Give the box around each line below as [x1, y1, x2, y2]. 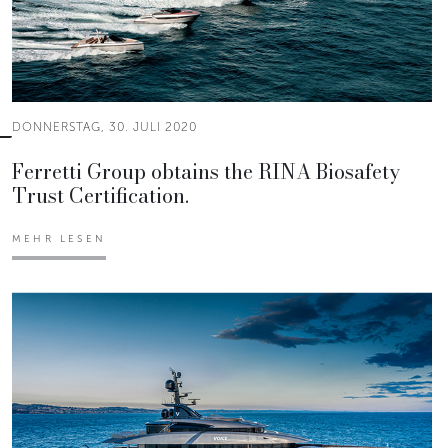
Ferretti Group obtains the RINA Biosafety [12, 155, 400, 187]
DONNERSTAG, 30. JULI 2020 [12, 119, 197, 134]
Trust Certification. [12, 179, 189, 211]
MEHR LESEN [12, 232, 106, 245]
